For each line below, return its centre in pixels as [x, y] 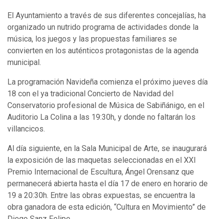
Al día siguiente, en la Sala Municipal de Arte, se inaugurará [107, 149]
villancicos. [27, 129]
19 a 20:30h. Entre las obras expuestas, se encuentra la [101, 196]
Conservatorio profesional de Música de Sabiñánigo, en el [106, 106]
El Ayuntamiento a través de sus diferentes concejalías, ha [107, 16]
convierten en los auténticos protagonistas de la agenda [103, 51]
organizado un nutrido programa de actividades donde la [103, 27]
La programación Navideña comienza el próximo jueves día [108, 82]
